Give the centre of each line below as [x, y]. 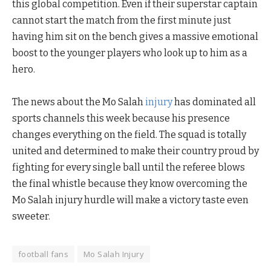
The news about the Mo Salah [79, 102]
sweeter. [31, 216]
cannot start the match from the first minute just [122, 20]
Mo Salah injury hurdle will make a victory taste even [130, 200]
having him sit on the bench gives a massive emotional [135, 36]
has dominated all [214, 102]
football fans [44, 254]
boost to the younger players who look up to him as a [130, 53]
